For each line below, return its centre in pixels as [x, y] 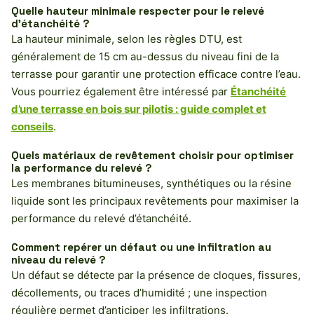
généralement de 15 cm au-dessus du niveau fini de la [145, 57]
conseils [32, 127]
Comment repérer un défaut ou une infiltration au [141, 247]
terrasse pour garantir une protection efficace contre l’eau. [156, 74]
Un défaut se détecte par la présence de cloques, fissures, [156, 275]
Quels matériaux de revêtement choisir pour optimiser [152, 156]
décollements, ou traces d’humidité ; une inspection [139, 293]
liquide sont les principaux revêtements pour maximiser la [155, 201]
